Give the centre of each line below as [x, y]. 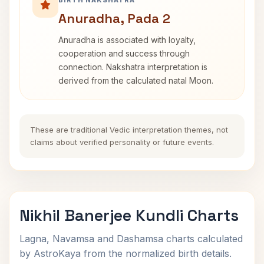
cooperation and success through [124, 53]
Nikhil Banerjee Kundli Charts [129, 215]
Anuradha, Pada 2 [114, 18]
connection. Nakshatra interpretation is [133, 67]
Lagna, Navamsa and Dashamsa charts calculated [131, 239]
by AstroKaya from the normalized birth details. [126, 253]
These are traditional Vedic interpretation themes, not [129, 130]
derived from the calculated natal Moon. [136, 80]
